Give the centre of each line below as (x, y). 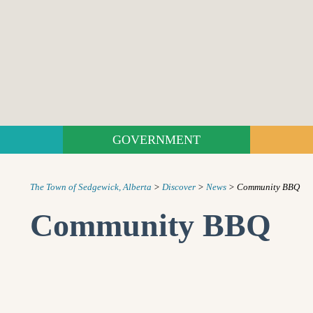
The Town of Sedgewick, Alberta (90, 187)
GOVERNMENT (156, 140)
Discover (179, 187)
